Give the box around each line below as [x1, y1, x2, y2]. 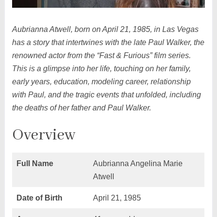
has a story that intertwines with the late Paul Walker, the [12, 38, 204, 47]
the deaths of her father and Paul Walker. [12, 104, 151, 112]
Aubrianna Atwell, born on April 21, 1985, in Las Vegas [12, 25, 199, 34]
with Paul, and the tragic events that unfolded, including [12, 91, 201, 99]
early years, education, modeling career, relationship [12, 77, 191, 86]
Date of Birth [16, 194, 62, 202]
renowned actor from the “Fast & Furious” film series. [12, 51, 191, 60]
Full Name [16, 159, 53, 168]
